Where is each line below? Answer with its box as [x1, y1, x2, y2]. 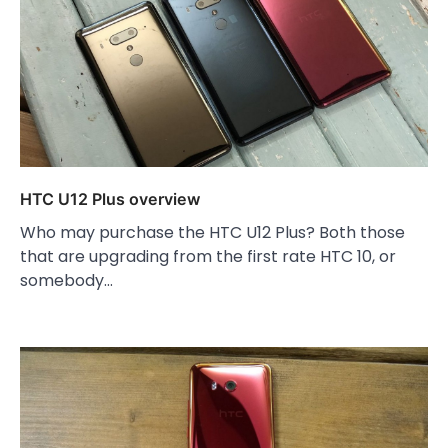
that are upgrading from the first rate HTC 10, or [20, 245, 396, 268]
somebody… [20, 269, 113, 292]
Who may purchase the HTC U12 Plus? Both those [20, 221, 405, 244]
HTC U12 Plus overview [20, 189, 200, 209]
